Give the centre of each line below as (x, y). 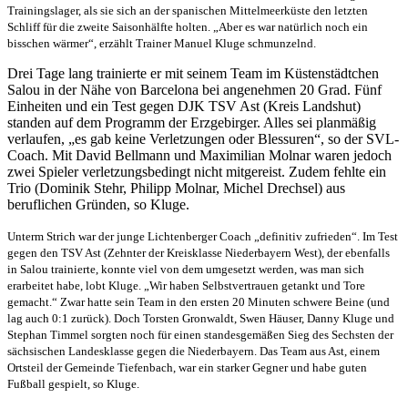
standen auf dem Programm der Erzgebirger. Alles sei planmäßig (192, 123)
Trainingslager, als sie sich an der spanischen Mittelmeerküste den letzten (188, 11)
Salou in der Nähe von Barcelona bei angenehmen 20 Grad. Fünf (194, 90)
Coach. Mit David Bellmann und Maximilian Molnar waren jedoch (199, 156)
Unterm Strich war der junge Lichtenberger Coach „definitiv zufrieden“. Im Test (203, 237)
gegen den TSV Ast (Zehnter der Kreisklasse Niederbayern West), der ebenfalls (199, 253)
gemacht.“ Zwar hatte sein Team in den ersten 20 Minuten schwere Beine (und (199, 302)
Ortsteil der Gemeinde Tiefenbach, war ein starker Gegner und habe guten (187, 368)
